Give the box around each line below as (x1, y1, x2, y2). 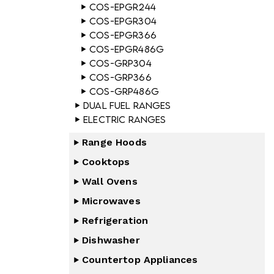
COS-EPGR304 (89, 15, 157, 26)
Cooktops (82, 156, 130, 168)
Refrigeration (82, 215, 149, 226)
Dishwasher (82, 234, 140, 246)
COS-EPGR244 (89, 1, 156, 12)
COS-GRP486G (89, 86, 159, 97)
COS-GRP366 (89, 72, 152, 83)
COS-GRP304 (89, 57, 152, 68)
